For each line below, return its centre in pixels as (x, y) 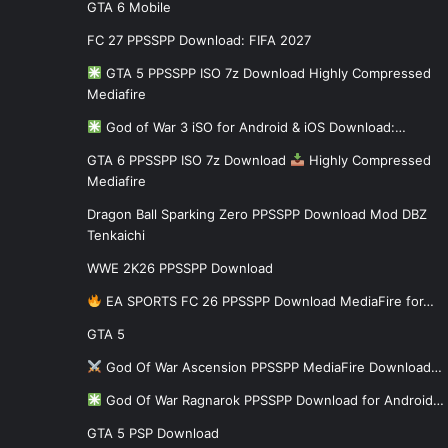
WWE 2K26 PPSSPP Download (180, 267)
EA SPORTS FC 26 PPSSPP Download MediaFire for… (267, 300)
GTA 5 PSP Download (153, 432)
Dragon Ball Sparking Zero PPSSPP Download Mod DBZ (257, 213)
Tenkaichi (116, 234)
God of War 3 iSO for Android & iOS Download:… (253, 126)
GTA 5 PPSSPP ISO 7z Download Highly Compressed (266, 72)
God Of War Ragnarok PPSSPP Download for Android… (272, 399)
